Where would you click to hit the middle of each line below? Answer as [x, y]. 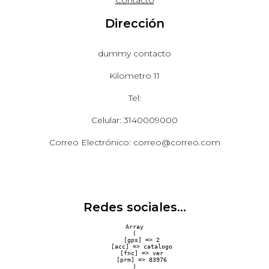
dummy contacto [134, 54]
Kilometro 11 [134, 76]
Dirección [134, 24]
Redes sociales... [134, 207]
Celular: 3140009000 [134, 120]
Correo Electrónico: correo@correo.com [134, 143]
